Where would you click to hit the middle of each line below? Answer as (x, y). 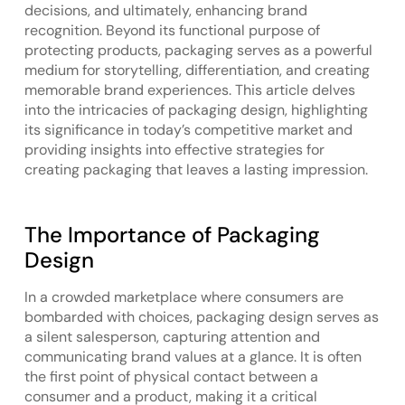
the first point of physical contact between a (171, 377)
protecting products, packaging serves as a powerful (198, 50)
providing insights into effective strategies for (174, 150)
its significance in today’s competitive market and (188, 130)
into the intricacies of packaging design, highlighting (196, 110)
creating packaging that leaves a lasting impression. (196, 170)
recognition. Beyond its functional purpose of (172, 30)
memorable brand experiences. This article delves (189, 90)
